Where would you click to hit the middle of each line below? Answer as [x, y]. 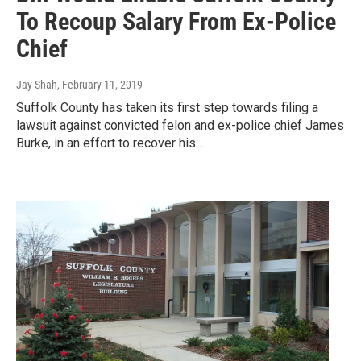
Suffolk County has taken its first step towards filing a [167, 108]
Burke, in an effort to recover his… [110, 143]
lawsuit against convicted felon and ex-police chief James [180, 126]
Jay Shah [37, 85]
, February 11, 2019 [100, 85]
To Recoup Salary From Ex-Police [176, 22]
